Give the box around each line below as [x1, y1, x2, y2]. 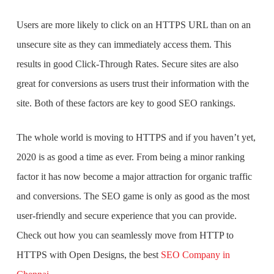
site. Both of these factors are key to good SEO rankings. [16, 98, 238, 108]
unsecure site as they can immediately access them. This [16, 39, 231, 50]
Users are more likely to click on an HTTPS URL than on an [16, 20, 251, 30]
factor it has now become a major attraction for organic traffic [16, 171, 252, 182]
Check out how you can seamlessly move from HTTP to [16, 230, 234, 240]
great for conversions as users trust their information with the [16, 78, 249, 89]
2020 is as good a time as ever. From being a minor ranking [16, 152, 245, 162]
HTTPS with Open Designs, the [16, 250, 143, 260]
